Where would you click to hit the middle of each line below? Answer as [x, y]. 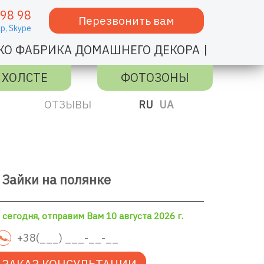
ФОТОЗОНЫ [155, 77]
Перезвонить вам [126, 21]
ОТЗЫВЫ [68, 105]
